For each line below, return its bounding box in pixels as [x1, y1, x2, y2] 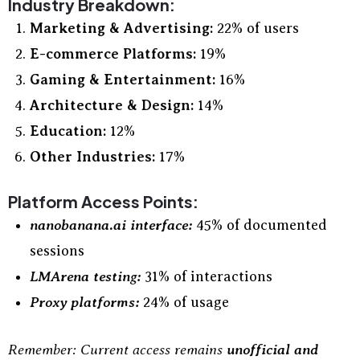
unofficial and [227, 342, 318, 358]
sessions [30, 243, 84, 259]
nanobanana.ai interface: [30, 217, 192, 233]
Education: [30, 123, 106, 139]
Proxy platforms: [30, 294, 139, 310]
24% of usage [139, 294, 229, 310]
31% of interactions [141, 268, 272, 284]
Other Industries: [30, 149, 155, 165]
